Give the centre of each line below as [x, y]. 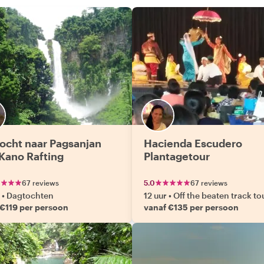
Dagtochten [30, 195]
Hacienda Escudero [193, 143]
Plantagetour [177, 156]
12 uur [155, 195]
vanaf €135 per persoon [191, 207]
